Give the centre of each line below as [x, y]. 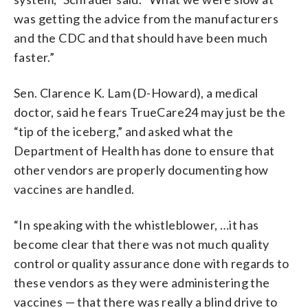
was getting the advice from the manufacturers [146, 18]
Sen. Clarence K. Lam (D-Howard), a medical [136, 92]
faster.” [34, 57]
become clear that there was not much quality [142, 244]
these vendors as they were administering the [142, 282]
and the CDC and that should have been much [141, 37]
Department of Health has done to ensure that [144, 150]
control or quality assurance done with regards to [152, 263]
